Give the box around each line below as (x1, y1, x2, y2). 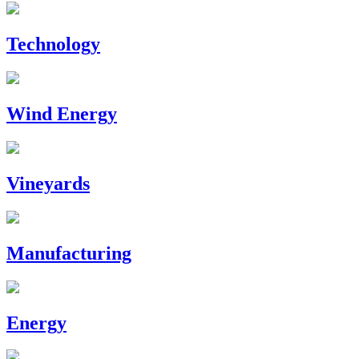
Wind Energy (6, 103, 117, 125)
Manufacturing (6, 242, 131, 264)
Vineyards (6, 172, 90, 194)
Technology (6, 34, 100, 55)
